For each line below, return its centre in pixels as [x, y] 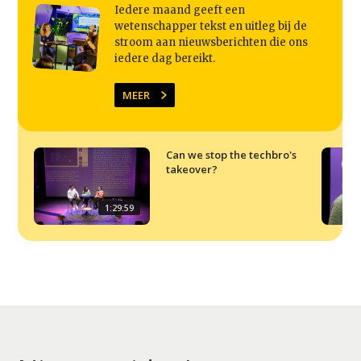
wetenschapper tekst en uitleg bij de [211, 27]
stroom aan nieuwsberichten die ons [212, 43]
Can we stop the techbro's [232, 155]
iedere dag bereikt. [165, 59]
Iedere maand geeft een [180, 10]
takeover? [192, 170]
